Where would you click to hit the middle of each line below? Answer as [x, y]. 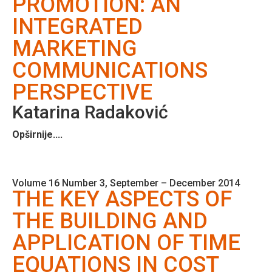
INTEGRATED [77, 26]
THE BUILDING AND [110, 221]
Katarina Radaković [90, 112]
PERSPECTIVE [82, 92]
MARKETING [75, 48]
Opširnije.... [37, 134]
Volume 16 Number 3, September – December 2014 [126, 183]
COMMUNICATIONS [110, 70]
